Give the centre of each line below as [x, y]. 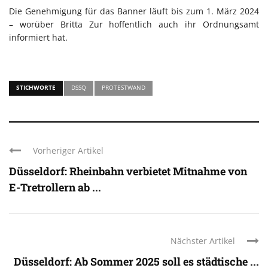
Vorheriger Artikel [68, 151]
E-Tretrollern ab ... [55, 188]
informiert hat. [38, 38]
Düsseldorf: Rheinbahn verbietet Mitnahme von [128, 171]
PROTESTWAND [124, 88]
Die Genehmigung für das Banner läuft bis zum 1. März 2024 [134, 11]
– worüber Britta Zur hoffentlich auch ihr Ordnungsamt [134, 25]
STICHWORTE [36, 88]
